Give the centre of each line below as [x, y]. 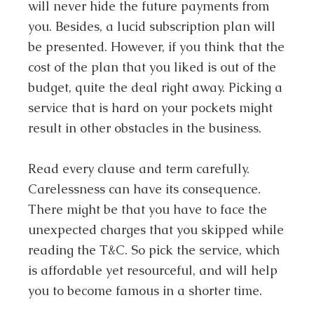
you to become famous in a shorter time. [145, 291]
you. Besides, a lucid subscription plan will [152, 26]
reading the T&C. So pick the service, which [154, 250]
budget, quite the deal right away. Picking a [156, 87]
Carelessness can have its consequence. [145, 189]
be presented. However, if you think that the [157, 46]
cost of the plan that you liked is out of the [152, 67]
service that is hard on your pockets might [151, 107]
